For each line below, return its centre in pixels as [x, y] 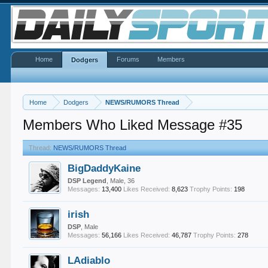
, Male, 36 [121, 181]
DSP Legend [87, 181]
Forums [128, 59]
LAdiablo [89, 260]
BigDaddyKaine [104, 168]
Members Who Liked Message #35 [133, 125]
